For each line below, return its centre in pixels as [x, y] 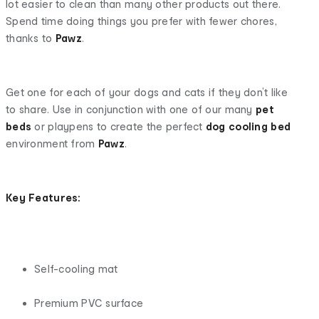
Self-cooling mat [76, 268]
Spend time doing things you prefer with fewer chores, [141, 21]
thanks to [31, 38]
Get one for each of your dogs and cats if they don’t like [147, 92]
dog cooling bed [248, 126]
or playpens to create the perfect [119, 126]
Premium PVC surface [89, 303]
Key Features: [43, 197]
